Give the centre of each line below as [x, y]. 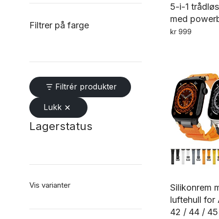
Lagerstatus [61, 126]
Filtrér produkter [86, 87]
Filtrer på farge [59, 25]
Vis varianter [50, 185]
